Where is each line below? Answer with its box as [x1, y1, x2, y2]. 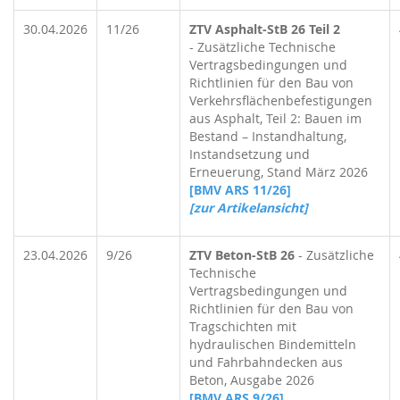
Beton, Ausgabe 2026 [189, 371, 314, 388]
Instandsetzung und [189, 146, 310, 162]
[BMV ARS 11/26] [189, 181, 291, 198]
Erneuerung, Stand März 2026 [189, 163, 368, 180]
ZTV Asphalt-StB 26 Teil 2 [189, 21, 340, 37]
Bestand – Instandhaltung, [189, 128, 346, 145]
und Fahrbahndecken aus [189, 354, 343, 371]
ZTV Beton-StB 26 [189, 246, 295, 263]
